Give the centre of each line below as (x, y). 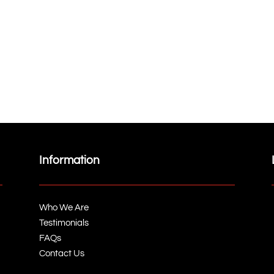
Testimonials (64, 223)
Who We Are (64, 207)
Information (69, 160)
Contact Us (61, 253)
